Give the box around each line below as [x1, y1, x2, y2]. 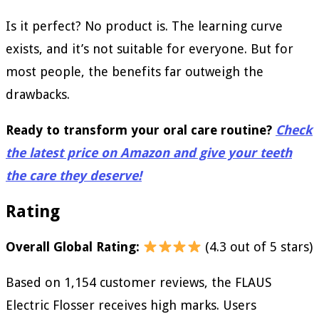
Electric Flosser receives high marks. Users [6, 298, 256, 313]
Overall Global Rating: [6, 239, 140, 255]
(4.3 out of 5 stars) [202, 239, 313, 255]
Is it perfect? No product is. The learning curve [6, 19, 283, 34]
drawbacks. [6, 87, 70, 103]
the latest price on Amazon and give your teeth [6, 145, 292, 161]
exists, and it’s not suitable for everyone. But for [6, 41, 293, 57]
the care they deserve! [6, 168, 142, 184]
